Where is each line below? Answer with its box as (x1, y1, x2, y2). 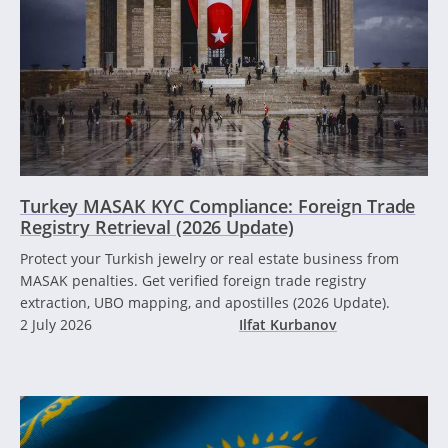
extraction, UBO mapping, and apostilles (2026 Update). (20, 292, 390, 312)
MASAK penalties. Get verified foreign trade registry (20, 270, 366, 290)
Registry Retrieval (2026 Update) (20, 214, 294, 239)
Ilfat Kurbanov (239, 314, 337, 334)
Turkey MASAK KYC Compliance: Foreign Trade (20, 193, 416, 218)
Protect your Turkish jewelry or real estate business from (20, 248, 399, 268)
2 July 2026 (20, 314, 92, 334)
